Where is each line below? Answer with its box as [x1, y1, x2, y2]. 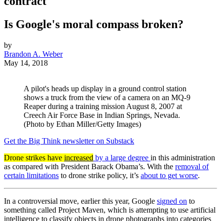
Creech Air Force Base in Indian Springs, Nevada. [24, 111, 180, 120]
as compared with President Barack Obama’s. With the [4, 162, 175, 171]
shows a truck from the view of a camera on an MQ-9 [24, 93, 190, 102]
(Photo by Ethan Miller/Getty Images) [24, 120, 141, 129]
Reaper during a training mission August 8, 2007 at [24, 102, 182, 111]
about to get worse [141, 171, 198, 180]
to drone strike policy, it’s [59, 171, 141, 180]
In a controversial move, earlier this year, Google [4, 197, 157, 206]
